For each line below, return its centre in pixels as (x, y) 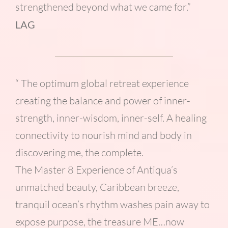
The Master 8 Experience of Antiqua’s (96, 170)
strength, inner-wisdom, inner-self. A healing (111, 118)
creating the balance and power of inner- (103, 101)
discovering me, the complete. (79, 153)
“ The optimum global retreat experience (102, 83)
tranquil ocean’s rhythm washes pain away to (112, 205)
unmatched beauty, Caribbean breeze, (97, 187)
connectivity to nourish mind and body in (103, 135)
